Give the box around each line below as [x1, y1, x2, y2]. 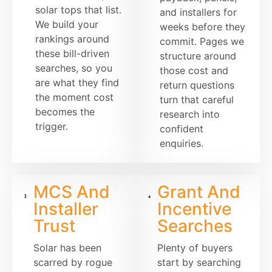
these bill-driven [35, 47, 109, 60]
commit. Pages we [159, 35, 244, 48]
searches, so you [35, 62, 112, 75]
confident [159, 123, 203, 135]
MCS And [33, 182, 110, 203]
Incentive [157, 199, 231, 220]
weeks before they [159, 21, 245, 33]
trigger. [35, 120, 68, 133]
